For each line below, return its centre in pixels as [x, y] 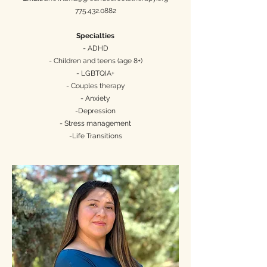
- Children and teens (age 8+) [95, 61]
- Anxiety [95, 98]
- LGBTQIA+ [95, 73]
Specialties [95, 36]
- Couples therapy [95, 86]
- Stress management [95, 123]
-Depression [95, 111]
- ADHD [95, 48]
